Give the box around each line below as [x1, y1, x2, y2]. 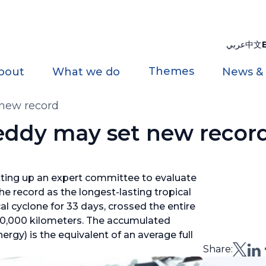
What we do [52, 65, 121, 78]
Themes [148, 65, 194, 78]
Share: [203, 243, 233, 255]
